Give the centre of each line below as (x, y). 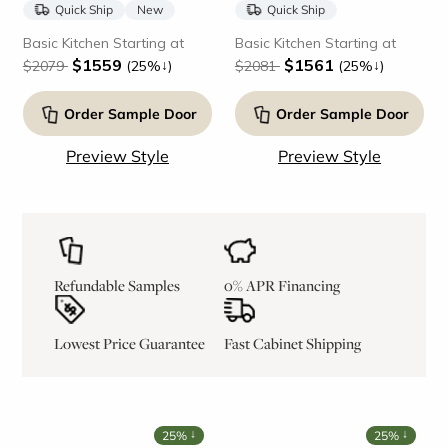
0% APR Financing (282, 285)
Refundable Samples (116, 285)
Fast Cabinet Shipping (292, 343)
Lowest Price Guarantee (129, 343)
